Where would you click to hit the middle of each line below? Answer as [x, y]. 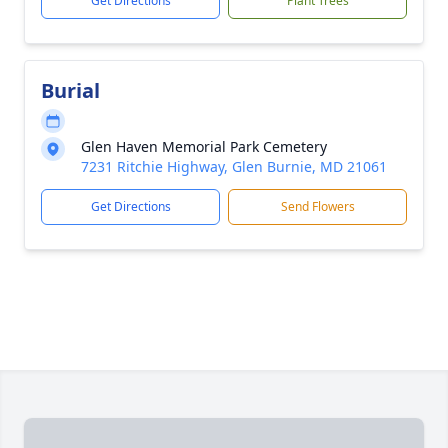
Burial [70, 90]
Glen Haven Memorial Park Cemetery [204, 146]
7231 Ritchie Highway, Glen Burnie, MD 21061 [234, 166]
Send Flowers [317, 206]
